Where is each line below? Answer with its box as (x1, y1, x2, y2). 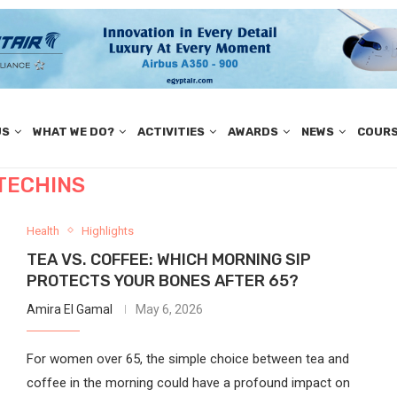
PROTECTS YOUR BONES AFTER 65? (26, 270, 299, 291)
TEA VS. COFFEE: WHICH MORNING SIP (26, 249, 311, 269)
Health (26, 223, 59, 237)
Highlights (81, 223, 134, 237)
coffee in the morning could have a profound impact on (26, 374, 350, 391)
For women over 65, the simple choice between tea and (26, 350, 349, 367)
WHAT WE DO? (32, 125, 114, 139)
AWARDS (227, 125, 278, 139)
